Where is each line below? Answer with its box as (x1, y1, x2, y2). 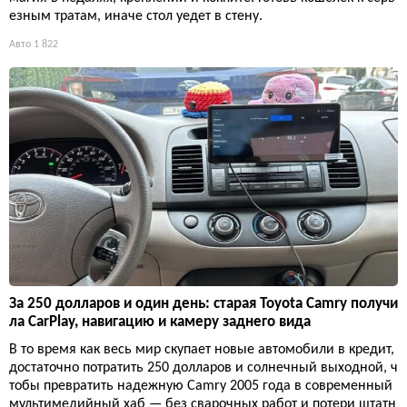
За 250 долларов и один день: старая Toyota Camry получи (9, 295, 398, 312)
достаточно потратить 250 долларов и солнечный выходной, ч (9, 360, 398, 375)
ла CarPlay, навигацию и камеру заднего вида (9, 313, 311, 330)
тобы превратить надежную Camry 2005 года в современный (9, 378, 392, 393)
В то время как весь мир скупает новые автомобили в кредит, (9, 342, 394, 357)
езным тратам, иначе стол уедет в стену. (9, 9, 263, 25)
